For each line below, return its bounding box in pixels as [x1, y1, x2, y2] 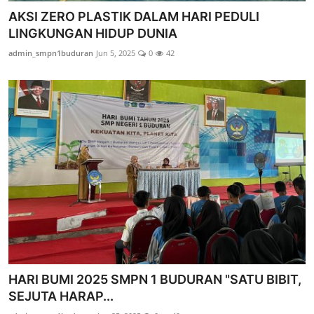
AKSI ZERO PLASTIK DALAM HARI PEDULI [8, 9, 259, 25]
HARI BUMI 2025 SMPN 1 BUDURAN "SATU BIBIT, [8, 271, 301, 287]
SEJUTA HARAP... [8, 288, 114, 303]
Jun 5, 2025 [96, 48, 135, 59]
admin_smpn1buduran [8, 48, 93, 59]
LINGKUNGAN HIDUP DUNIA [8, 26, 177, 41]
